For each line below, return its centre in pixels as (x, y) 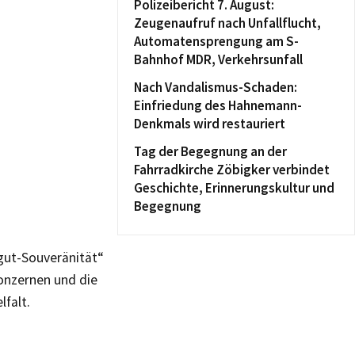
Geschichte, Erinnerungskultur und (234, 188)
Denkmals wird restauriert (210, 124)
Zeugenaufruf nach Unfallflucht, (227, 23)
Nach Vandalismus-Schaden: (216, 87)
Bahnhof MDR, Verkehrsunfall (218, 59)
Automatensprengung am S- (216, 41)
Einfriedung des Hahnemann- (218, 105)
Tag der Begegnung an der (210, 151)
